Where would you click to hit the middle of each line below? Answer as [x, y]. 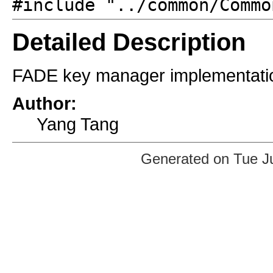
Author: [44, 103]
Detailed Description [129, 42]
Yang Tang [78, 124]
